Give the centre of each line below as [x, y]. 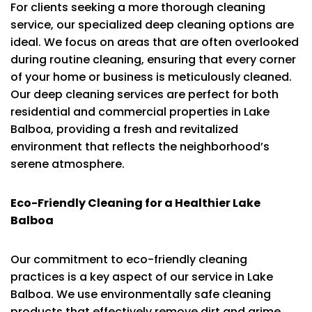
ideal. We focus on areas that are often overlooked [155, 42]
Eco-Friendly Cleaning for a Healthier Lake [135, 203]
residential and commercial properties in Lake [140, 111]
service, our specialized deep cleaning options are [152, 24]
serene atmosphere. [68, 164]
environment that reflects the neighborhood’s [140, 146]
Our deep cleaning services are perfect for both [145, 94]
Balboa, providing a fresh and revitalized [124, 129]
